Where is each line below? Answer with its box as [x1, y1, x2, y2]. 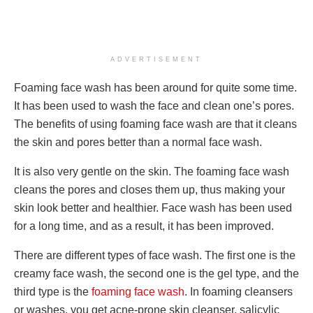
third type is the [14, 286, 92, 298]
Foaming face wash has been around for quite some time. [14, 82, 297, 94]
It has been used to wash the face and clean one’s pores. [14, 100, 294, 112]
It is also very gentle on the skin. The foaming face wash [14, 166, 289, 178]
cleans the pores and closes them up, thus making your [14, 184, 285, 196]
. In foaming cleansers [184, 286, 293, 298]
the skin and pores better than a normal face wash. [14, 136, 262, 149]
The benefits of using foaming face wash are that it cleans [14, 118, 297, 131]
